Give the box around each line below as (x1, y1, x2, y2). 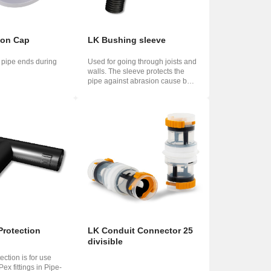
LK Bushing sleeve (87, 35, 166, 45)
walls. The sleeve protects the (87, 67, 184, 76)
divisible (87, 237, 123, 247)
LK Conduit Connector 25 (87, 226, 193, 236)
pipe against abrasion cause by (87, 77, 191, 86)
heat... (87, 87, 108, 96)
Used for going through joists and (87, 57, 197, 67)
